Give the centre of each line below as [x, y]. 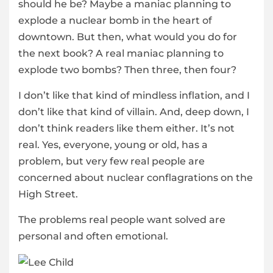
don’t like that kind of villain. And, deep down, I [134, 112]
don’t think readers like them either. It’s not [126, 129]
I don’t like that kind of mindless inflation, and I [134, 96]
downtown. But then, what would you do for [128, 37]
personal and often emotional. [93, 236]
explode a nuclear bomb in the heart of [115, 21]
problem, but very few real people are [112, 161]
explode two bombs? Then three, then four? [127, 70]
